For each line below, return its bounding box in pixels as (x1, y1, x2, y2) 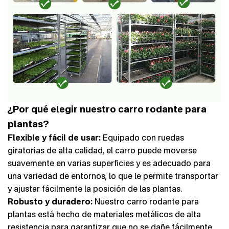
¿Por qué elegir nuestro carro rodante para (8, 103, 207, 114)
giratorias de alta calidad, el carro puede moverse (8, 145, 197, 155)
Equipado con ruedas (101, 132, 184, 143)
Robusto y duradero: (8, 196, 93, 207)
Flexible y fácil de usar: (8, 132, 101, 143)
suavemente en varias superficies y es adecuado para (8, 157, 211, 168)
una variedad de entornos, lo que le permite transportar (8, 170, 218, 181)
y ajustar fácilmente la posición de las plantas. (8, 183, 182, 194)
